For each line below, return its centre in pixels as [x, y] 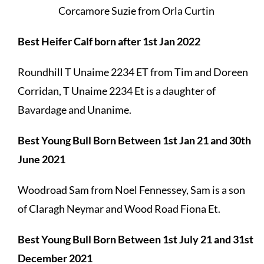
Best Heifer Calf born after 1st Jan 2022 [109, 41]
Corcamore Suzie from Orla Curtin [137, 10]
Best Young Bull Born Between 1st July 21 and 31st [135, 239]
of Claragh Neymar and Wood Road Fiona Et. [119, 208]
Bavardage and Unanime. [74, 109]
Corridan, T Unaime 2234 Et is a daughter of [116, 90]
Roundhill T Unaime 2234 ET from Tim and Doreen [133, 72]
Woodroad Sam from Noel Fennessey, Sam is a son [131, 189]
